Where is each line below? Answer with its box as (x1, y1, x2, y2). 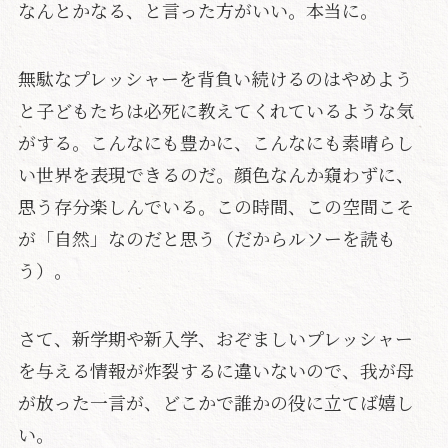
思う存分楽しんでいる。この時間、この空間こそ (17, 192, 414, 219)
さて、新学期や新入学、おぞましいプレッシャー (17, 324, 413, 351)
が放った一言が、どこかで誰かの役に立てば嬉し (17, 388, 414, 415)
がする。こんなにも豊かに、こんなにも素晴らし (17, 128, 414, 155)
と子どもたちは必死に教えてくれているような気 (17, 96, 414, 123)
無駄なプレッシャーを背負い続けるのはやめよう (17, 64, 413, 91)
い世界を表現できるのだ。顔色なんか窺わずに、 (17, 160, 414, 187)
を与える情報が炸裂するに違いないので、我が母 (17, 356, 414, 383)
